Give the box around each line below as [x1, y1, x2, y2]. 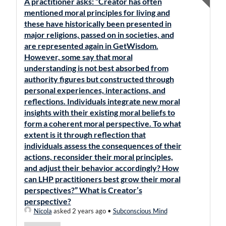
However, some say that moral [24, 52, 133, 62]
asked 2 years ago [51, 207, 106, 215]
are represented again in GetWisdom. [24, 41, 158, 50]
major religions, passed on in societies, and [24, 30, 174, 39]
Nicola [33, 207, 52, 215]
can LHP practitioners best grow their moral [24, 174, 181, 184]
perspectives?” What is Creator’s [24, 185, 142, 195]
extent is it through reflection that [24, 130, 146, 139]
